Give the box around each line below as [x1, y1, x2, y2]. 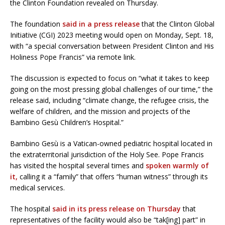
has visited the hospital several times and [10, 160, 146, 170]
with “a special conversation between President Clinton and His [10, 41, 214, 51]
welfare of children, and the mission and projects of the [10, 106, 190, 116]
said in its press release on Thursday [52, 203, 181, 213]
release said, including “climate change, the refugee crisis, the [10, 95, 209, 105]
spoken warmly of [146, 160, 209, 170]
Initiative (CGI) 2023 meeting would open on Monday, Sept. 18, [10, 30, 213, 40]
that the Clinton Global [140, 19, 214, 29]
